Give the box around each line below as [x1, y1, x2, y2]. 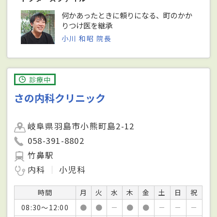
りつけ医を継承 [62, 19, 113, 31]
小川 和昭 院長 [62, 33, 112, 43]
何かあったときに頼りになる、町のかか [62, 9, 193, 20]
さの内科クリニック [14, 90, 106, 105]
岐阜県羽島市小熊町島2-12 [28, 120, 135, 132]
